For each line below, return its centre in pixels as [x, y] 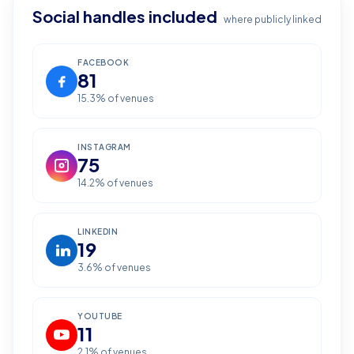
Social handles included [125, 16]
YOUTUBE [100, 316]
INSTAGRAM [104, 147]
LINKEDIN [98, 232]
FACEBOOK [103, 62]
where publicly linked [273, 19]
